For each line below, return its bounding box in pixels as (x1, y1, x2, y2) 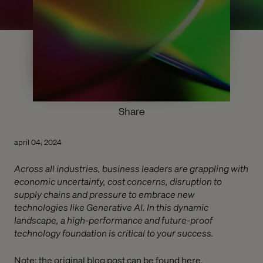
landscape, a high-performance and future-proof (14, 213, 213, 226)
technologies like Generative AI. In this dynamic (14, 200, 208, 213)
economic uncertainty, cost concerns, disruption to (14, 174, 222, 187)
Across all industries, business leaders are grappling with (14, 161, 248, 174)
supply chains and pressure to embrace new (14, 187, 195, 200)
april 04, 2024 (14, 136, 62, 147)
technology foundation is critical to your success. (14, 226, 214, 239)
